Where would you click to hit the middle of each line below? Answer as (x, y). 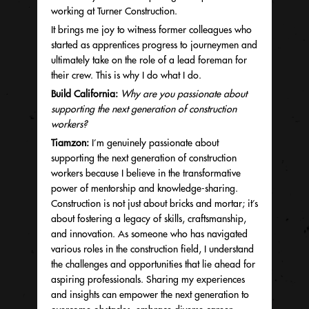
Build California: (84, 94)
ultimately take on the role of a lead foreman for (149, 60)
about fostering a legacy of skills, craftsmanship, (149, 219)
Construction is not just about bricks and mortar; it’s (154, 203)
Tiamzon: (70, 143)
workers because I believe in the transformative (146, 173)
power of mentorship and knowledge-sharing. (144, 188)
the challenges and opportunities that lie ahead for (153, 264)
